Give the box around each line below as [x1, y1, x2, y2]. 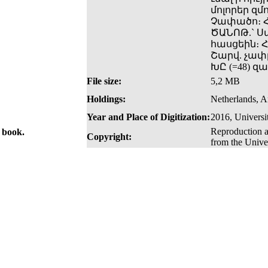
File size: [87, 76, 121, 87]
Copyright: [87, 132, 132, 142]
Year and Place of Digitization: [87, 112, 210, 123]
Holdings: [87, 94, 126, 105]
